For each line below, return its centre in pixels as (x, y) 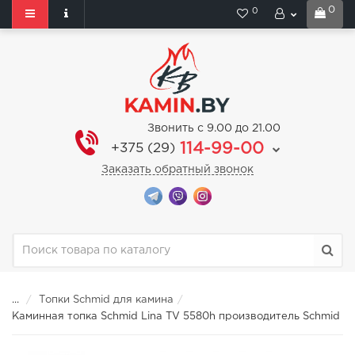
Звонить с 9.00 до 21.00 (214, 128)
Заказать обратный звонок (177, 170)
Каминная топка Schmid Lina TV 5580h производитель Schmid (176, 317)
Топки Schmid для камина (106, 300)
